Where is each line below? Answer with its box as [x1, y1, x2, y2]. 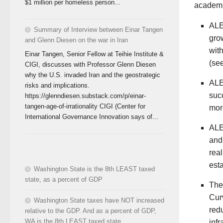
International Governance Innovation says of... [25, 112, 158, 120]
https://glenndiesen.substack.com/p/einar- [25, 92, 146, 100]
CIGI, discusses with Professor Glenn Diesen [25, 60, 156, 68]
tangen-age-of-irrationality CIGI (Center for [25, 102, 145, 110]
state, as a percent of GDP [25, 175, 103, 183]
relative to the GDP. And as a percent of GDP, [25, 207, 156, 215]
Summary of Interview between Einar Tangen [34, 26, 163, 34]
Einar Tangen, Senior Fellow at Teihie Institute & [25, 50, 164, 58]
